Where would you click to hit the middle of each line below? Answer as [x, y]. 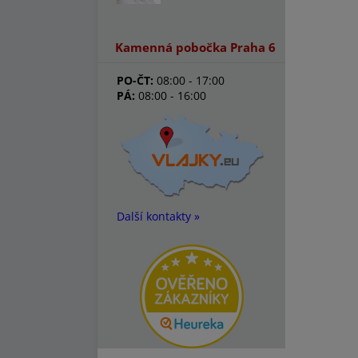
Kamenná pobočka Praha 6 [195, 47]
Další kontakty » [158, 216]
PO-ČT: [135, 80]
